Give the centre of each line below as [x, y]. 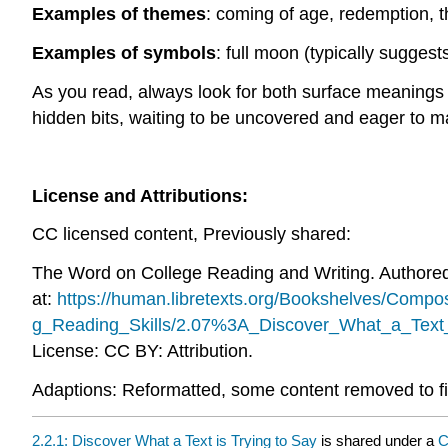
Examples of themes [119, 14]
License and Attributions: [140, 195]
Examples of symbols [124, 53]
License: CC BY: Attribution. [142, 351]
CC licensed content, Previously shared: [191, 234]
